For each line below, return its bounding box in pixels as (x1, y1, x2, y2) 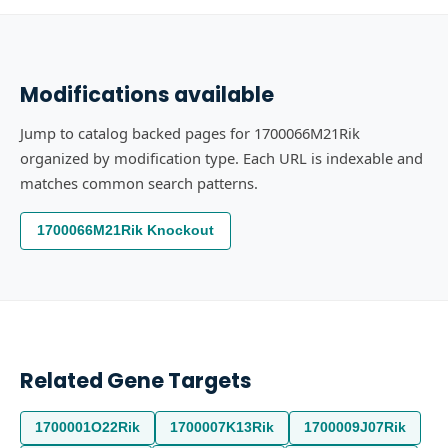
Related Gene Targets (20, 366, 252, 395)
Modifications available (20, 80, 274, 109)
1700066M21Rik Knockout (37, 223, 214, 238)
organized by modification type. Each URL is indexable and (20, 148, 423, 168)
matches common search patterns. (20, 173, 258, 193)
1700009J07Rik (304, 420, 406, 435)
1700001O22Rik (35, 420, 140, 435)
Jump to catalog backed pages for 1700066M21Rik (20, 123, 360, 143)
